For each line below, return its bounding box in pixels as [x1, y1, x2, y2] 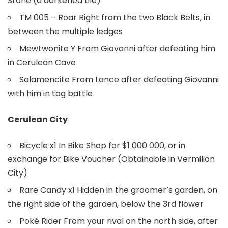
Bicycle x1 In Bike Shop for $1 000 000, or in [19, 139, 185, 151]
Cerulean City [8, 113, 68, 125]
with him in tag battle [8, 87, 93, 99]
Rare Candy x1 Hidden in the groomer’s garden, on [19, 184, 217, 196]
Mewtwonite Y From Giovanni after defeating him [19, 42, 215, 54]
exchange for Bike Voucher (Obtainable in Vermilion [8, 153, 215, 165]
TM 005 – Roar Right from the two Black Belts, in [19, 11, 210, 23]
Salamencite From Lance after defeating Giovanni [19, 73, 219, 85]
